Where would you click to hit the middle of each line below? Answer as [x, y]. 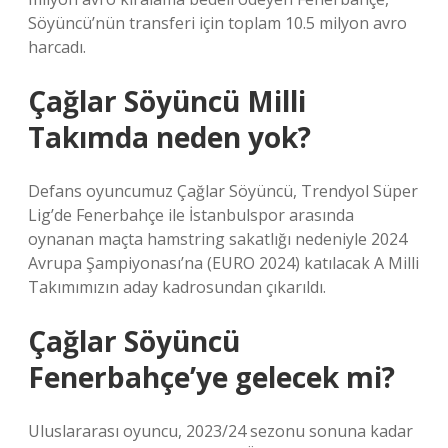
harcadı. [57, 47]
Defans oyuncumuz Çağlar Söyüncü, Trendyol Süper [223, 191]
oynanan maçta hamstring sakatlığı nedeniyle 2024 [217, 239]
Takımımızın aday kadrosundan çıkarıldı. [177, 287]
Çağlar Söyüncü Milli [167, 101]
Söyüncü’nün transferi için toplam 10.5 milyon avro [217, 23]
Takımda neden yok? [169, 137]
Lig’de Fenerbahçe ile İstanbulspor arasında [191, 215]
